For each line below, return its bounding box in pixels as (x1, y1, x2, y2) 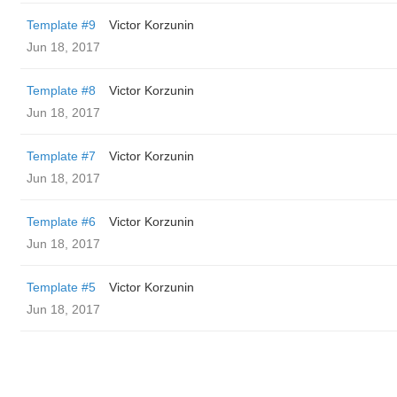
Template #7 (27, 149, 96, 163)
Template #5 (27, 280, 96, 294)
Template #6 (27, 214, 96, 229)
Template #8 (27, 83, 96, 97)
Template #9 (27, 18, 96, 32)
